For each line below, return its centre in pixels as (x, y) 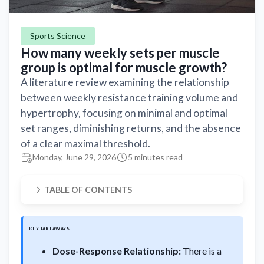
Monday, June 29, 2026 (74, 157)
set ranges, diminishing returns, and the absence (131, 128)
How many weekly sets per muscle (120, 52)
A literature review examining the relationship (125, 82)
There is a (201, 250)
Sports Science (58, 35)
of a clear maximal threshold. (85, 143)
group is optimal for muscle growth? (124, 67)
